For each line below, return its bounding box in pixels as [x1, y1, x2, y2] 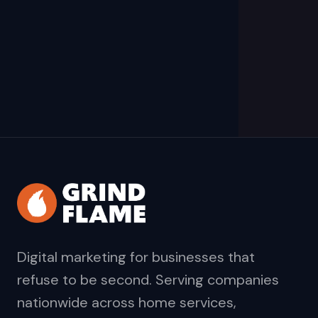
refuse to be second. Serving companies [17, 270, 279, 289]
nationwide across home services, [17, 293, 236, 312]
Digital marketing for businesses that [17, 248, 255, 266]
